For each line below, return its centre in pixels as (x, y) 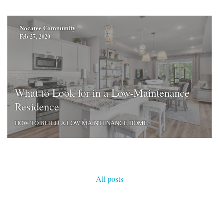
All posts (109, 179)
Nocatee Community (48, 28)
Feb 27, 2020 (35, 37)
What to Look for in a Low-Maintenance (102, 92)
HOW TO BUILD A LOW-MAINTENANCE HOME (81, 122)
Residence (37, 106)
